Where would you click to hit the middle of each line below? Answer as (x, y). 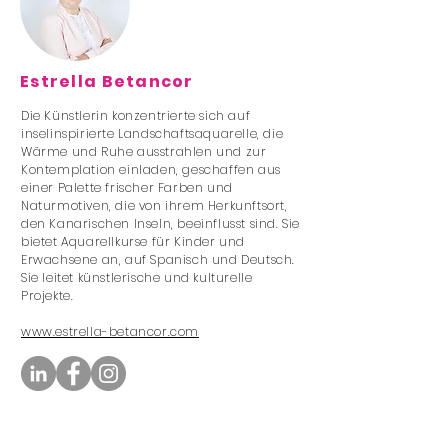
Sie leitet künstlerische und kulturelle (137, 277)
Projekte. (47, 295)
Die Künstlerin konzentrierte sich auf (136, 115)
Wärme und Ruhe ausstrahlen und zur (144, 151)
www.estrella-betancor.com (110, 331)
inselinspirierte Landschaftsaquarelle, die (152, 133)
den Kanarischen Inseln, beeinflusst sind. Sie (161, 223)
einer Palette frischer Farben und (127, 187)
